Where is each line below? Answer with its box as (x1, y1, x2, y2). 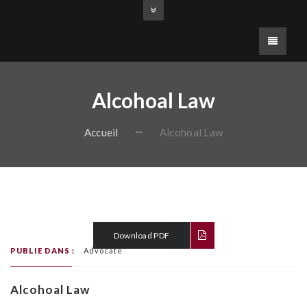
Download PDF (113, 230, 170, 241)
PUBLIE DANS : (10, 246, 75, 255)
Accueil (84, 126, 119, 138)
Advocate (84, 246, 123, 255)
